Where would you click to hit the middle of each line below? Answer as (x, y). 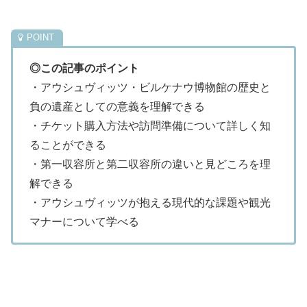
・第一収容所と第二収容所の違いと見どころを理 (150, 164)
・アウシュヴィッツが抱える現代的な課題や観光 (150, 202)
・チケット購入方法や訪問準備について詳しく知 (150, 125)
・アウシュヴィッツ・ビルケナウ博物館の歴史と (150, 87)
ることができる (68, 145)
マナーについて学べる (84, 221)
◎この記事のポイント (84, 68)
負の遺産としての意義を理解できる (117, 106)
